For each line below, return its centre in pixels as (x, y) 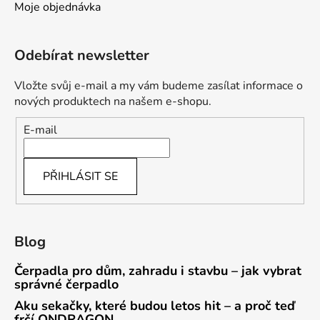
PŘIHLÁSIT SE (80, 176)
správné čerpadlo (66, 284)
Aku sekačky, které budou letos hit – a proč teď (155, 305)
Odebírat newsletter (82, 56)
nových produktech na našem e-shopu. (113, 102)
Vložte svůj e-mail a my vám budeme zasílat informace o (159, 86)
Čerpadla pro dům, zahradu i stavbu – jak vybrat (158, 270)
